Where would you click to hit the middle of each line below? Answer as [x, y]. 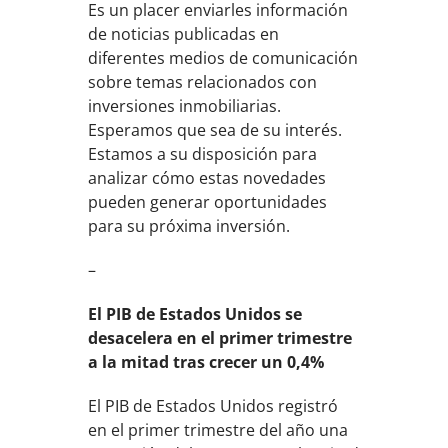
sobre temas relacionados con [203, 82]
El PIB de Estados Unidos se [195, 314]
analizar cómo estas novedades [207, 178]
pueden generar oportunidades [208, 202]
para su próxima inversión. [189, 226]
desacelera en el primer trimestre [220, 338]
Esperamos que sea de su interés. [215, 130]
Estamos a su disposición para [203, 154]
